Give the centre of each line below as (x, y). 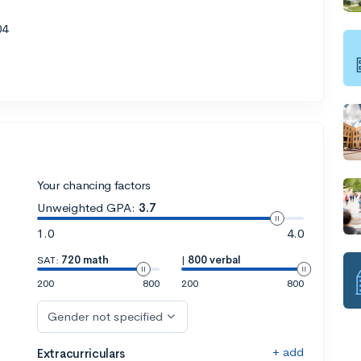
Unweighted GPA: (86, 207)
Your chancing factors (94, 185)
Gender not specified (105, 316)
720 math (85, 259)
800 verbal (214, 259)
